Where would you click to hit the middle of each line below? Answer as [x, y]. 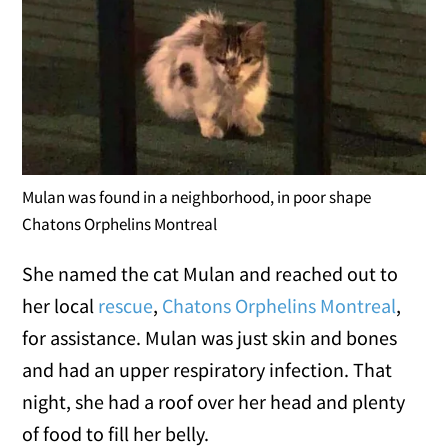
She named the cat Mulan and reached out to [210, 274]
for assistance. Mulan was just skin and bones [210, 338]
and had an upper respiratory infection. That [207, 370]
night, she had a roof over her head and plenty [214, 402]
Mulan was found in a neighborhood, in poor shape [197, 197]
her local [60, 306]
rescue [126, 306]
